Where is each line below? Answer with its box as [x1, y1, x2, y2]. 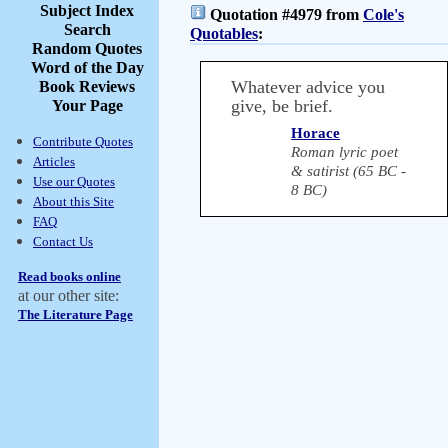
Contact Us [33, 234, 93, 249]
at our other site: [18, 287, 119, 304]
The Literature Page [18, 307, 133, 322]
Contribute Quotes [33, 134, 133, 149]
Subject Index [40, 2, 134, 19]
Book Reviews [39, 78, 135, 95]
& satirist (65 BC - [291, 163, 407, 179]
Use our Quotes [33, 174, 115, 189]
